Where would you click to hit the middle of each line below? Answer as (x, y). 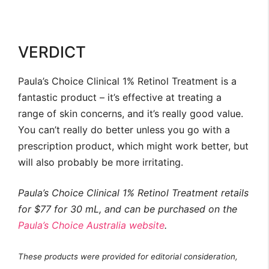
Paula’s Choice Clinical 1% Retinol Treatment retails (133, 193)
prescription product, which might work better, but (133, 146)
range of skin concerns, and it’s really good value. (131, 114)
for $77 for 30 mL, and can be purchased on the (128, 209)
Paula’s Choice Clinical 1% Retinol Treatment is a (127, 81)
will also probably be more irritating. (101, 162)
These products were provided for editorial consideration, (128, 257)
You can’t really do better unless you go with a (124, 130)
